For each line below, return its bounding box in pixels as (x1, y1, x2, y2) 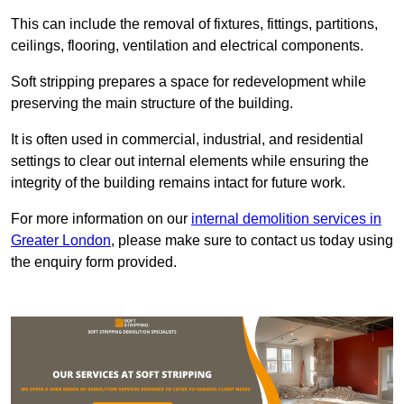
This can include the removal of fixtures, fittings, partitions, (11, 16, 378, 32)
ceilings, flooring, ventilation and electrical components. (11, 38, 363, 54)
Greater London (11, 233, 111, 249)
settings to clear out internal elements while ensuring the (11, 153, 369, 170)
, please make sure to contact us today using (111, 233, 393, 249)
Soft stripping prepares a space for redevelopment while (11, 74, 366, 90)
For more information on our (11, 211, 191, 227)
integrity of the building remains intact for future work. (11, 175, 345, 191)
